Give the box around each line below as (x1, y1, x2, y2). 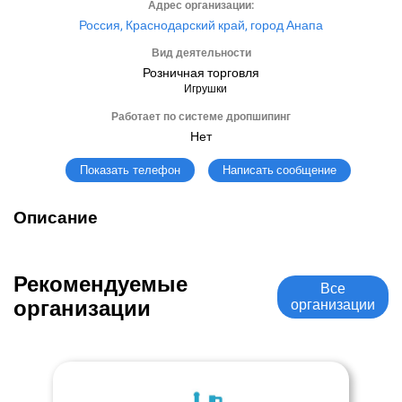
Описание (13, 208, 98, 228)
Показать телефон (79, 163, 180, 177)
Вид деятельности (151, 47, 251, 59)
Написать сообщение (222, 162, 336, 177)
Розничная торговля (143, 66, 259, 80)
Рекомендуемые (13, 272, 188, 297)
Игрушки (184, 83, 227, 95)
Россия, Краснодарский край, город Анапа (79, 18, 323, 32)
